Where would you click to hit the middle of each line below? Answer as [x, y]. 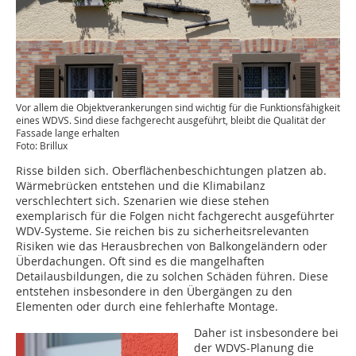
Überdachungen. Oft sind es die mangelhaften [140, 261]
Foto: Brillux [42, 146]
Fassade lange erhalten [68, 133]
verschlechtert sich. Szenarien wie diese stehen [143, 201]
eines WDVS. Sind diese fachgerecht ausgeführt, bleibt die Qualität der [171, 120]
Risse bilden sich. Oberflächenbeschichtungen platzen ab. [171, 171]
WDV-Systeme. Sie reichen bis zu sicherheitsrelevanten [163, 231]
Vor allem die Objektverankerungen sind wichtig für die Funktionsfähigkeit [178, 108]
